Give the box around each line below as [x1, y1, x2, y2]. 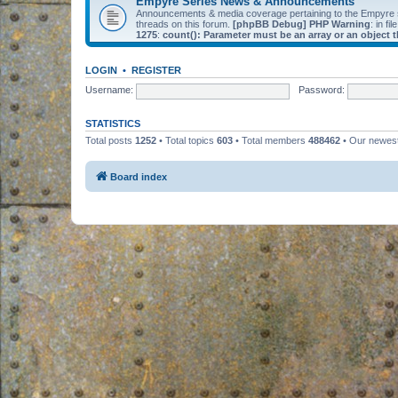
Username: [85, 84, 133, 96]
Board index [110, 171, 167, 182]
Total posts [85, 134, 135, 146]
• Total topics [156, 134, 217, 146]
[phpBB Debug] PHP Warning [233, 18, 370, 29]
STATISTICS [85, 117, 140, 129]
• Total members [233, 134, 308, 146]
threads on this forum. [136, 18, 233, 29]
